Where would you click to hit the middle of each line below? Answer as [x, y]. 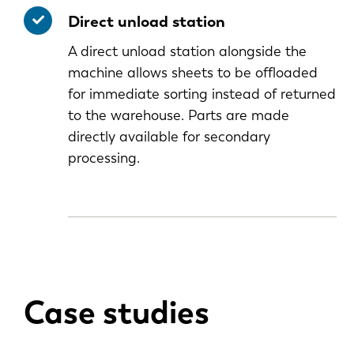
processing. [106, 158]
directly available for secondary [169, 136]
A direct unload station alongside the [187, 51]
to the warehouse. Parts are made [179, 115]
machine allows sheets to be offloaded [193, 72]
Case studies [117, 312]
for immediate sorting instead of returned [202, 94]
